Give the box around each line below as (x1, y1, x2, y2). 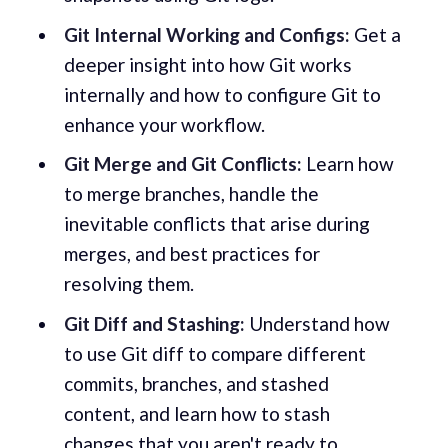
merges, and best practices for (63, 242, 320, 266)
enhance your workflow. (63, 112, 265, 136)
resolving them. (63, 272, 194, 296)
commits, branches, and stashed (63, 371, 329, 395)
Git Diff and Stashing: (63, 311, 245, 335)
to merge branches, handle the (63, 182, 319, 206)
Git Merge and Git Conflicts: (63, 152, 302, 176)
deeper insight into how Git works (63, 52, 352, 76)
